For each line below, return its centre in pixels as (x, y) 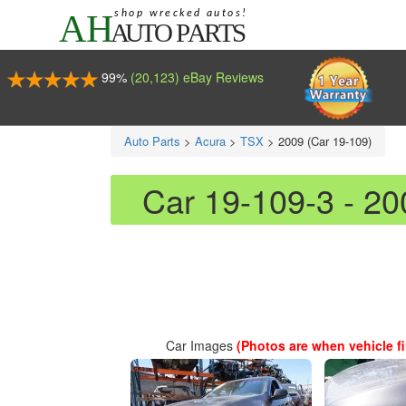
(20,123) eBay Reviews (197, 77)
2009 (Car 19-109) (325, 141)
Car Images (201, 345)
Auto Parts (152, 141)
